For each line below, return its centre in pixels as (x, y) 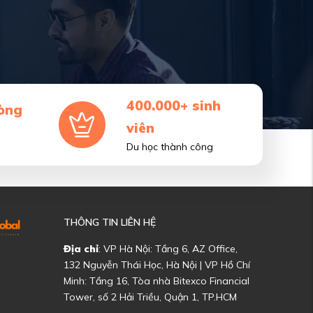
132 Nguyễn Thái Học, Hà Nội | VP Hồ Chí (157, 265)
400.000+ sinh (173, 105)
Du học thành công (169, 147)
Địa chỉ (81, 249)
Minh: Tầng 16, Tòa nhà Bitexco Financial (156, 281)
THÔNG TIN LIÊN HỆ (110, 222)
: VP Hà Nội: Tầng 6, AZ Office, (168, 249)
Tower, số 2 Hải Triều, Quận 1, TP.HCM (150, 297)
